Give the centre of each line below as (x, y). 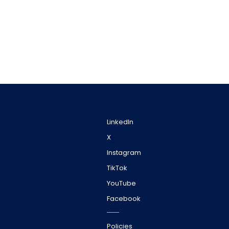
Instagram (124, 153)
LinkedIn (120, 122)
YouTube (121, 183)
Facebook (124, 199)
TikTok (117, 168)
